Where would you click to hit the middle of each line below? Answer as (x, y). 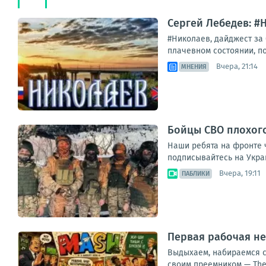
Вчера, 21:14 (237, 66)
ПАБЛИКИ (196, 173)
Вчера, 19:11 (240, 173)
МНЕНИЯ (194, 66)
